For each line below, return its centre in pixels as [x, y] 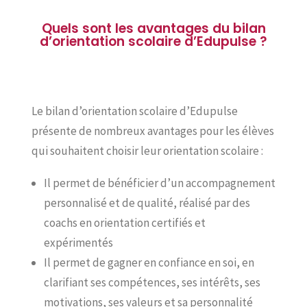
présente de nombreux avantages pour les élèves [153, 131]
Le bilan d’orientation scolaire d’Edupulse [135, 111]
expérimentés [78, 243]
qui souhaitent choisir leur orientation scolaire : [147, 151]
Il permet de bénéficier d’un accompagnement [160, 183]
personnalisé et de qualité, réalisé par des [147, 203]
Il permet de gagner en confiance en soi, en [149, 262]
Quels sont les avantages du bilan [153, 28]
